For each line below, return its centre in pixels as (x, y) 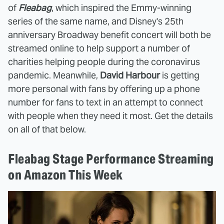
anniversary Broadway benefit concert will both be (109, 35)
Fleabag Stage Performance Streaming (111, 159)
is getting (180, 75)
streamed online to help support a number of (99, 48)
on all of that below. (47, 129)
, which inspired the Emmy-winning (121, 8)
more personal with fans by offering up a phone (104, 89)
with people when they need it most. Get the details (110, 116)
